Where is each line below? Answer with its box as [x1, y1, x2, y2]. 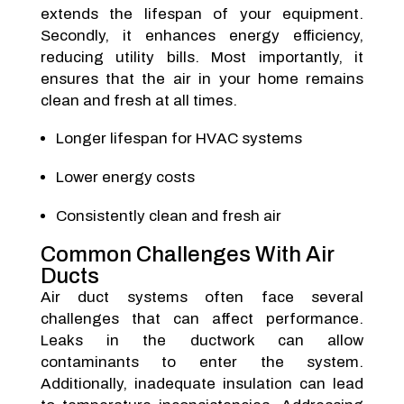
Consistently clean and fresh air [55, 207, 281, 225]
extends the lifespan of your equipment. [40, 5, 364, 23]
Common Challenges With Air [40, 243, 335, 266]
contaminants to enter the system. [40, 353, 364, 371]
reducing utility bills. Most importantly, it [40, 49, 364, 66]
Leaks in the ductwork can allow [40, 332, 364, 349]
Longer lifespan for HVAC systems [55, 130, 302, 147]
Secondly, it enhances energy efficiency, [40, 27, 364, 44]
